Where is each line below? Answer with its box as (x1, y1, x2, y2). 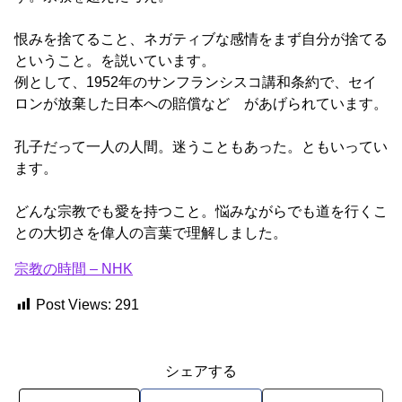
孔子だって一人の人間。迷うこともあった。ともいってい (14, 139, 388, 155)
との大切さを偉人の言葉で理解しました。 (14, 225, 287, 241)
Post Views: (36, 297, 111, 313)
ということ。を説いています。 (14, 53, 215, 69)
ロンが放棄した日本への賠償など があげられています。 (14, 96, 388, 112)
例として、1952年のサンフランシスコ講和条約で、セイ (14, 74, 377, 91)
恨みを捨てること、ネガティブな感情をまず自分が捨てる (14, 31, 388, 48)
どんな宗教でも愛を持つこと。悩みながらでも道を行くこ (14, 204, 388, 220)
